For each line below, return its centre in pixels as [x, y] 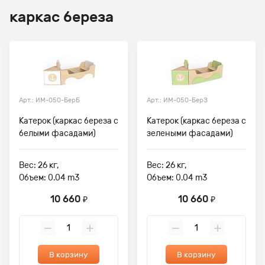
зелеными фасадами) [190, 133]
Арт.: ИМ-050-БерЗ [177, 100]
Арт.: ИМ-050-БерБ [49, 100]
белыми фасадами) [57, 133]
